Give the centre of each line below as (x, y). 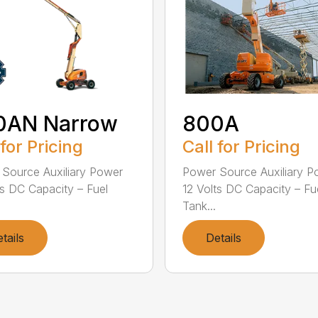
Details (223, 237)
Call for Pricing (241, 146)
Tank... (199, 205)
